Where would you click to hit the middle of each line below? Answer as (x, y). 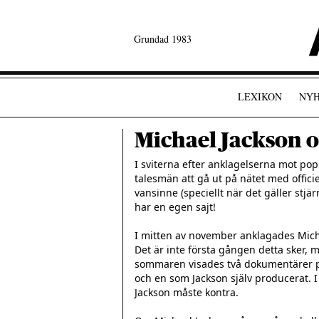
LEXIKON (260, 96)
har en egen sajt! (175, 207)
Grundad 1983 (163, 39)
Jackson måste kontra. (187, 292)
